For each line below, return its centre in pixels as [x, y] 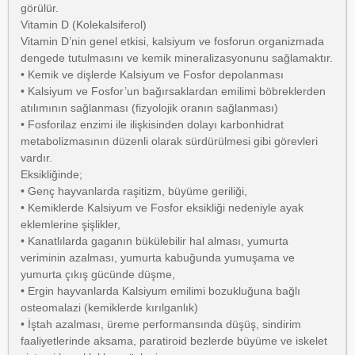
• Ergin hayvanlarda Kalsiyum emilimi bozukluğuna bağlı [160, 291]
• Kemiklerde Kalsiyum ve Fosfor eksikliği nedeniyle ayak [162, 208]
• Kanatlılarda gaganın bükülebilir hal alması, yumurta [155, 241]
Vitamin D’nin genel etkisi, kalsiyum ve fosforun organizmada [172, 41]
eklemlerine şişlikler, [71, 224]
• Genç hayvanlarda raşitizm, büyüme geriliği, [134, 191]
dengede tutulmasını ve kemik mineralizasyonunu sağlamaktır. [177, 58]
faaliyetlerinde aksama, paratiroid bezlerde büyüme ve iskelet [174, 341]
